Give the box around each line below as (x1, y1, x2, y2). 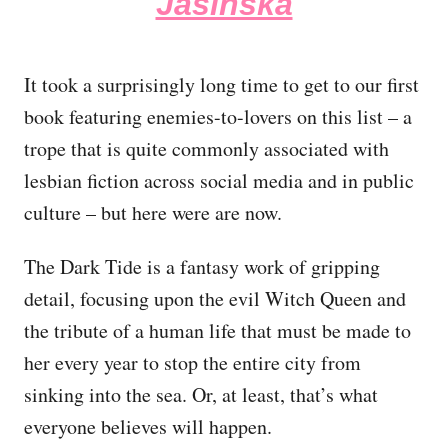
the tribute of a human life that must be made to (24, 316, 411, 344)
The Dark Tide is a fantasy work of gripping (24, 252, 380, 280)
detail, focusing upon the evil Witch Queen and (24, 284, 406, 312)
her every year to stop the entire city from (24, 348, 361, 376)
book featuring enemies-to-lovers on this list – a (24, 102, 412, 130)
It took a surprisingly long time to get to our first (24, 70, 419, 98)
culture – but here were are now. (24, 198, 289, 226)
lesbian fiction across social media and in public (24, 166, 414, 194)
